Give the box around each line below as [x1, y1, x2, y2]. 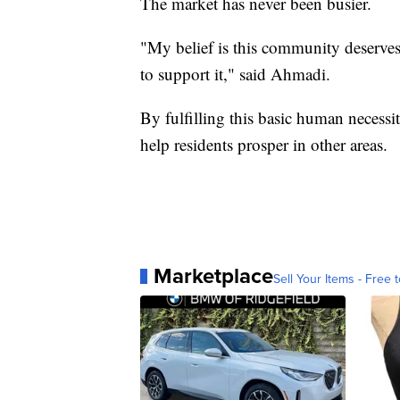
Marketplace [154, 260, 273, 292]
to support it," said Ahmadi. [140, 62, 330, 86]
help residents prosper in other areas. [140, 133, 387, 156]
